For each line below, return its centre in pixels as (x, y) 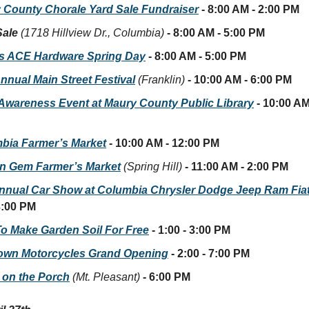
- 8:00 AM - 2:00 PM (249, 9)
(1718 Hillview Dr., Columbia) (92, 32)
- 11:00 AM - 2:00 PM (235, 166)
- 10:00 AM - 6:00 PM (240, 79)
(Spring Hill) (153, 166)
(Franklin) (161, 79)
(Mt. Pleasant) (106, 277)
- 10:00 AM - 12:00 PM (164, 143)
